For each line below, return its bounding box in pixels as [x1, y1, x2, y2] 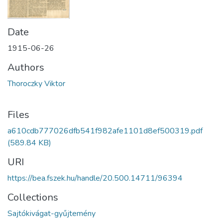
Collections [7, 191, 58, 205]
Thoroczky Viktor [7, 78, 65, 90]
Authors [7, 61, 44, 75]
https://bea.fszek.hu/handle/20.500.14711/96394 [7, 173, 183, 184]
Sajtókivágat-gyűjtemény [7, 208, 96, 220]
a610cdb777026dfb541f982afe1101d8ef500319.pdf [7, 125, 203, 137]
